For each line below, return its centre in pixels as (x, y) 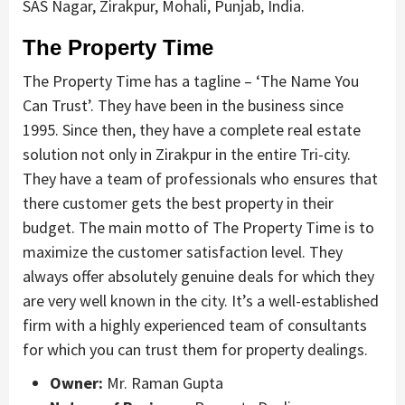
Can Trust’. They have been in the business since (183, 105)
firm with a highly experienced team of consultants (195, 325)
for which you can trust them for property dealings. (195, 349)
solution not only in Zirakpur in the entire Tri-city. (187, 154)
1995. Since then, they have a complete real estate (192, 129)
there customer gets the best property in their (178, 202)
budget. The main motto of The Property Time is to (198, 227)
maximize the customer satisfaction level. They (183, 251)
